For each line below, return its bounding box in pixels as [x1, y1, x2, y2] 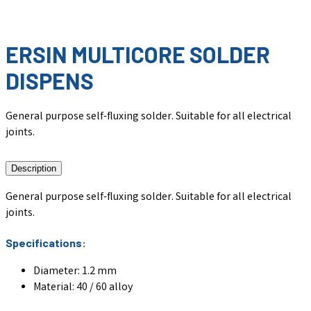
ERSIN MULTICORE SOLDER [6, 41, 270, 68]
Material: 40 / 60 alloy [33, 280, 133, 296]
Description [11, 162, 56, 174]
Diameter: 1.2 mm [33, 264, 117, 280]
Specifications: [6, 235, 86, 249]
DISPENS [6, 67, 94, 94]
